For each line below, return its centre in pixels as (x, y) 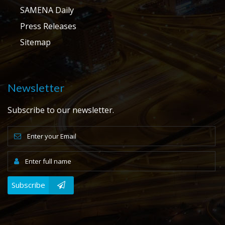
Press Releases (48, 26)
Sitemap (35, 42)
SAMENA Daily (47, 10)
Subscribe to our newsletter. (61, 110)
